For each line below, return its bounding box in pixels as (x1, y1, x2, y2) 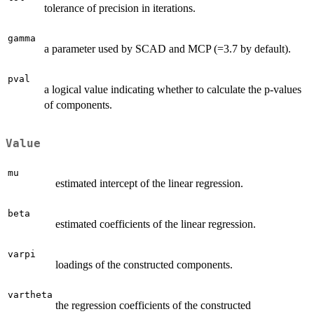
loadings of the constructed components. (55, 258, 233, 271)
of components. (44, 98, 112, 111)
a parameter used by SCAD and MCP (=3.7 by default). (44, 42, 291, 55)
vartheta (8, 289, 53, 300)
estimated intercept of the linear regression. (55, 177, 243, 189)
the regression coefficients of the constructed (55, 299, 251, 311)
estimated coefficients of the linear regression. (55, 217, 256, 230)
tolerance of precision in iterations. (44, 1, 196, 14)
